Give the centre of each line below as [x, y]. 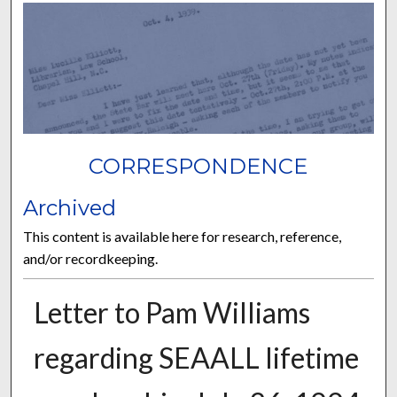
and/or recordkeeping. [91, 258]
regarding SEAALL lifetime [196, 357]
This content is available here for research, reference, [183, 236]
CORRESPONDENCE [198, 167]
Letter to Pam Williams [171, 312]
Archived [70, 207]
